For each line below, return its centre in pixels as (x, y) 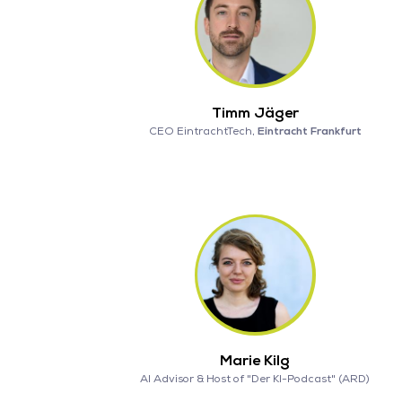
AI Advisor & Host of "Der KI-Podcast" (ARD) (255, 379)
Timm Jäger (255, 113)
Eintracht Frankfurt (309, 131)
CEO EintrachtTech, (203, 131)
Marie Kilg (255, 360)
